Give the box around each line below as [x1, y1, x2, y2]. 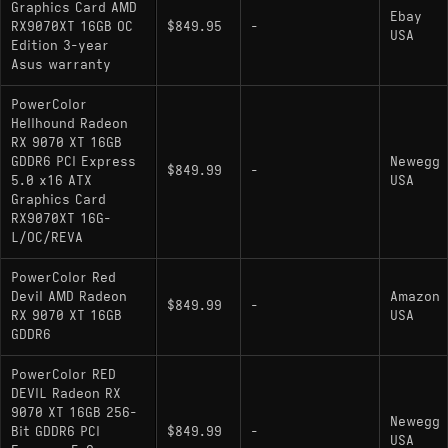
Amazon [390, 288, 440, 305]
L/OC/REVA [11, 229, 83, 246]
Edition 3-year [11, 37, 109, 54]
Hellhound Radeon [11, 115, 128, 132]
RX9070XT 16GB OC [11, 18, 133, 35]
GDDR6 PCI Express [11, 153, 136, 170]
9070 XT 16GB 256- [11, 404, 137, 421]
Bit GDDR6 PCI [11, 423, 100, 440]
